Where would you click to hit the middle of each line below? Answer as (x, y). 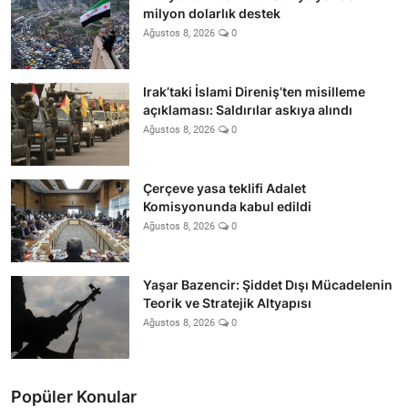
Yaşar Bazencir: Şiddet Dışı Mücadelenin (268, 284)
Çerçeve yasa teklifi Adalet (224, 188)
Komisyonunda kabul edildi (227, 206)
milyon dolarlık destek (212, 13)
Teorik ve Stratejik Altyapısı (227, 302)
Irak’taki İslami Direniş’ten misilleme (254, 91)
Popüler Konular (74, 396)
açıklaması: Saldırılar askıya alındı (248, 109)
